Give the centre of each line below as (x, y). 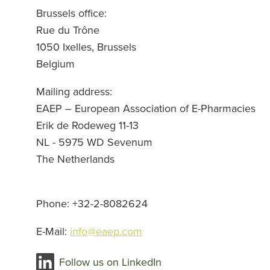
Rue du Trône (68, 30)
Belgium (55, 64)
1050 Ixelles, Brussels (86, 47)
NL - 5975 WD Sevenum (94, 142)
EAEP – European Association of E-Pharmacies (146, 108)
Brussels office (70, 13)
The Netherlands (75, 159)
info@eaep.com (106, 231)
